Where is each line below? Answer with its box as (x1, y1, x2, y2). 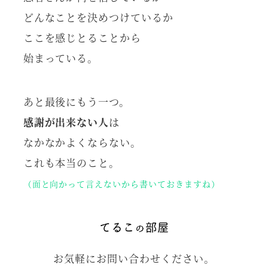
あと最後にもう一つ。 (23, 94, 130, 109)
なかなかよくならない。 (23, 135, 142, 150)
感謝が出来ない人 (23, 114, 109, 130)
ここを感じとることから (23, 30, 142, 45)
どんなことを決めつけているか (23, 10, 174, 25)
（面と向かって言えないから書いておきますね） (23, 178, 220, 190)
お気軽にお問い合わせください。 (53, 250, 215, 266)
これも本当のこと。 (23, 155, 120, 170)
